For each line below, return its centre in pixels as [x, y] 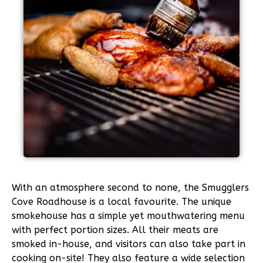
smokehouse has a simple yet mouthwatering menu [128, 216]
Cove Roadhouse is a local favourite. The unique [122, 202]
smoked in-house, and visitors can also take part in [129, 244]
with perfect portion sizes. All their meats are [115, 230]
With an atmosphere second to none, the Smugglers [130, 188]
